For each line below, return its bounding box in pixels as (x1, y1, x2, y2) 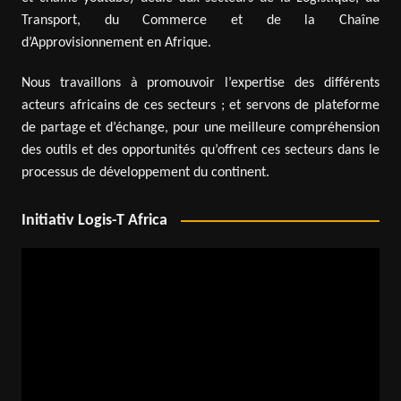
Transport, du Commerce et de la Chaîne (21, 13, 380, 28)
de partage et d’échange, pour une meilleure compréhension (21, 120, 380, 135)
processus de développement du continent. (21, 165, 269, 180)
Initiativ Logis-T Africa (21, 211, 167, 229)
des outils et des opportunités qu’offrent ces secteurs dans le (21, 142, 380, 158)
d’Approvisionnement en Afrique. (21, 35, 211, 50)
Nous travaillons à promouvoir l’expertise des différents (21, 75, 380, 90)
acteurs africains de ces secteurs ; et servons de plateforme (21, 98, 380, 113)
